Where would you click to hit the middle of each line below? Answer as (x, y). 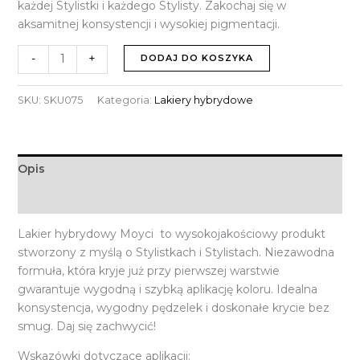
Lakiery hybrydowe (203, 100)
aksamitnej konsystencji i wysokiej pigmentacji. (148, 24)
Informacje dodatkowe (86, 199)
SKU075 (63, 100)
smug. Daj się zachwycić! (86, 327)
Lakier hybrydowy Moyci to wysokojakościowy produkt (171, 234)
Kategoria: (125, 100)
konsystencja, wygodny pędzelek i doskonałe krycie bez (173, 308)
